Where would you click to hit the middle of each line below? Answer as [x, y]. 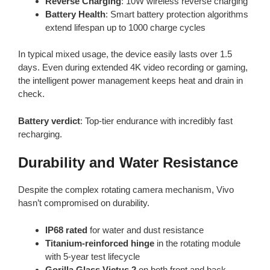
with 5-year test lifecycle [93, 256]
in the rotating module [197, 243]
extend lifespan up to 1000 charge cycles [125, 27]
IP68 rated [66, 230]
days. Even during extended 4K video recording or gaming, [133, 67]
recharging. [40, 134]
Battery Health [75, 14]
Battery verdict [49, 121]
